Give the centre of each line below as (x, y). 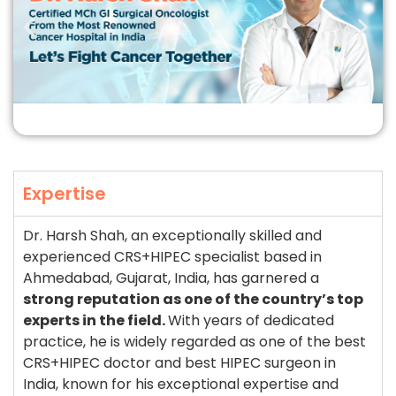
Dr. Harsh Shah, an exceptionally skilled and (172, 236)
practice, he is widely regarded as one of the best (194, 342)
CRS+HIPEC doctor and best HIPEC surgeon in (179, 363)
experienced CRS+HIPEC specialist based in (172, 257)
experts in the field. (95, 320)
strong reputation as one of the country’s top (193, 299)
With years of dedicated (251, 320)
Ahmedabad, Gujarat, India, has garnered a (171, 278)
